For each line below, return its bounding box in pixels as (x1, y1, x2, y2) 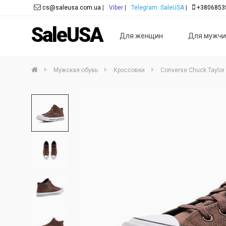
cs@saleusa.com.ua (42, 4, 101, 11)
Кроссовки (114, 67, 145, 74)
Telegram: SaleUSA (131, 4, 184, 11)
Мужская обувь (53, 67, 98, 74)
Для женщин (120, 32, 163, 40)
